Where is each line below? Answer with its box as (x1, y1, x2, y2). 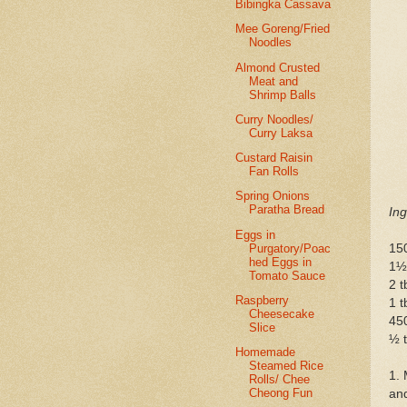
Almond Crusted (235, 60, 321, 74)
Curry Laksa (249, 125, 313, 140)
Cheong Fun (249, 385, 313, 400)
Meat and (249, 74, 299, 88)
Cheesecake (249, 306, 315, 321)
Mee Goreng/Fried (235, 22, 331, 36)
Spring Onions (235, 189, 311, 203)
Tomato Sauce (249, 268, 326, 283)
